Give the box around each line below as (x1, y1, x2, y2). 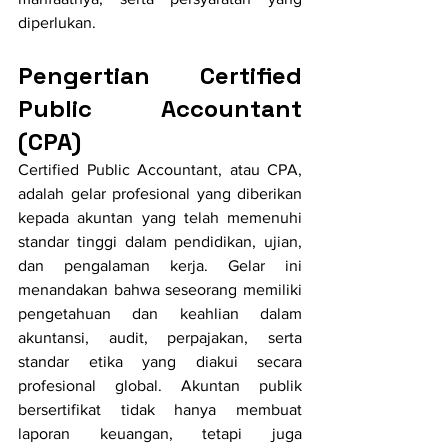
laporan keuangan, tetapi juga (18, 425, 302, 443)
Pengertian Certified (18, 60, 302, 92)
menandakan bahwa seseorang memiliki (18, 281, 302, 299)
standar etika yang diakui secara (18, 353, 302, 371)
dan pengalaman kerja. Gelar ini (18, 257, 302, 275)
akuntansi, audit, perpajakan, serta (18, 329, 302, 347)
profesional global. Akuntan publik (18, 377, 302, 395)
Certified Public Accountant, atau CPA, (18, 161, 302, 179)
